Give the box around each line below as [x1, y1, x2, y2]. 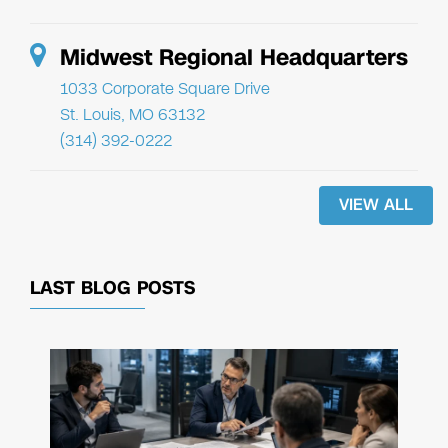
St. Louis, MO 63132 [60, 102, 205, 126]
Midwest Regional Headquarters [60, 41, 408, 73]
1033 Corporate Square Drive [60, 76, 270, 100]
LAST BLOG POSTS [30, 275, 195, 300]
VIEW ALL [339, 192, 413, 216]
